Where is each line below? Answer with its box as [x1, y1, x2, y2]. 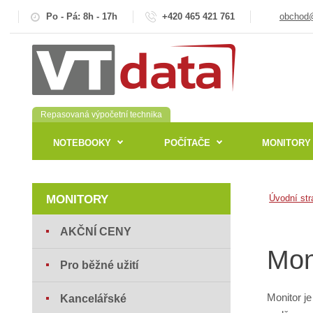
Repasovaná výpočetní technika [41, 110, 163, 120]
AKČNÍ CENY [60, 226, 132, 238]
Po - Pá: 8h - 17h [46, 10, 118, 22]
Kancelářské [60, 293, 127, 305]
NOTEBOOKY [52, 137, 111, 148]
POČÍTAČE [163, 137, 210, 148]
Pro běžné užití [60, 259, 139, 272]
